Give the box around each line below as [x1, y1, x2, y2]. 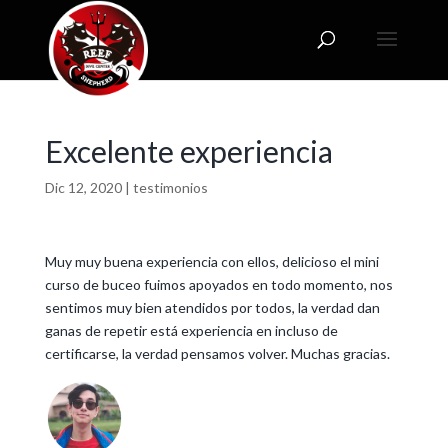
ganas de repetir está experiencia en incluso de [44, 322, 338, 339]
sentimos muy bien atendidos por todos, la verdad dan [44, 299, 380, 316]
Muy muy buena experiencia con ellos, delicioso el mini [44, 253, 379, 270]
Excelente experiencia [44, 133, 333, 169]
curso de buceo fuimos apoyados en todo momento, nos [44, 276, 393, 293]
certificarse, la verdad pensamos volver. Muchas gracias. [44, 345, 390, 362]
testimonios [132, 179, 208, 196]
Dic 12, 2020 [44, 179, 122, 196]
